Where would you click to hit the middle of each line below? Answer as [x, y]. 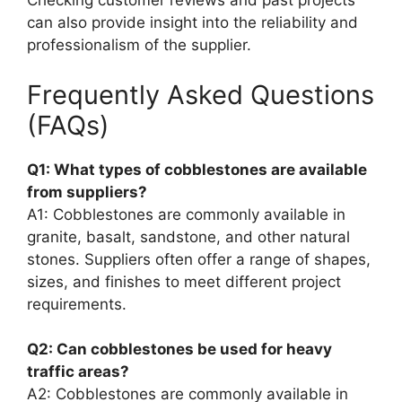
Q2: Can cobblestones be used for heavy [179, 350]
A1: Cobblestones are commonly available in [186, 214]
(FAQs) [68, 125]
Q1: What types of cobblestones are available [197, 169]
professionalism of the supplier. [139, 45]
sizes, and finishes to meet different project [184, 281]
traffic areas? [78, 372]
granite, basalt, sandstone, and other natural [188, 236]
